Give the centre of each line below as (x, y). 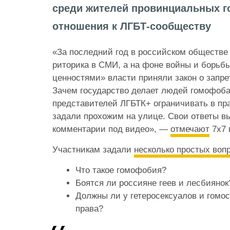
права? (89, 208)
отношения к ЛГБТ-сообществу (132, 26)
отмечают (190, 129)
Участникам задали (93, 149)
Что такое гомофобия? (121, 170)
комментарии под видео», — (111, 129)
